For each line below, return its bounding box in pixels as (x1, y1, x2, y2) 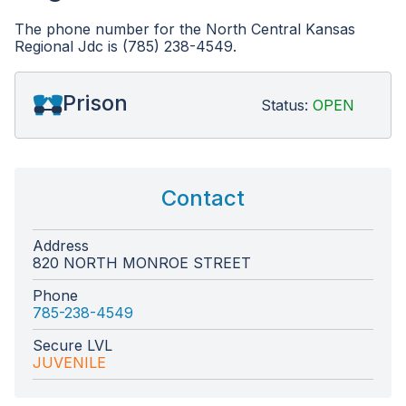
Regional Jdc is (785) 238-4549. (14, 37, 237, 55)
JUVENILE (33, 353, 106, 372)
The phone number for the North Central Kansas (14, 20, 355, 38)
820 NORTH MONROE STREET (33, 254, 251, 272)
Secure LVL (33, 336, 112, 354)
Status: (261, 95, 313, 114)
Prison (63, 90, 128, 116)
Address (33, 237, 89, 255)
